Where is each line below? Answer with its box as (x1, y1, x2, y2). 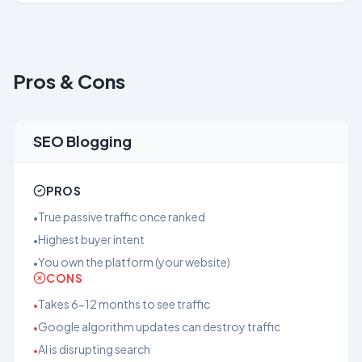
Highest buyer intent (38, 232, 145, 246)
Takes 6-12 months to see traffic (38, 297, 210, 311)
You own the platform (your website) (38, 255, 230, 269)
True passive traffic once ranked (38, 209, 205, 224)
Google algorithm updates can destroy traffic (38, 319, 280, 334)
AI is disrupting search (38, 342, 150, 356)
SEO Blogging (33, 132, 132, 150)
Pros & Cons (13, 69, 125, 93)
